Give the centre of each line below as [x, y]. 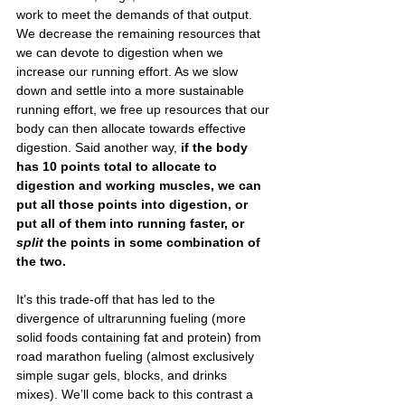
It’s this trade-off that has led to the [118, 299]
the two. [41, 261]
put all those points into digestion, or [134, 204]
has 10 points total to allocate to [118, 166]
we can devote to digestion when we [122, 52]
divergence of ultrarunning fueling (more [133, 318]
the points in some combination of [155, 242]
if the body [214, 147]
